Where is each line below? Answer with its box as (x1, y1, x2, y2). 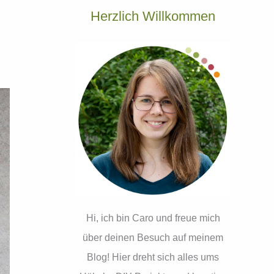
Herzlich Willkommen (91, 9, 215, 24)
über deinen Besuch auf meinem (83, 232, 223, 243)
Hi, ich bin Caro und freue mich (86, 213, 220, 223)
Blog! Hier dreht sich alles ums (87, 252, 219, 262)
